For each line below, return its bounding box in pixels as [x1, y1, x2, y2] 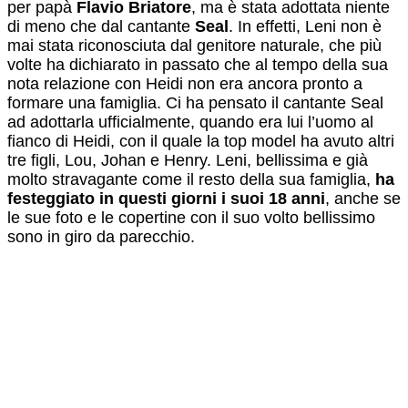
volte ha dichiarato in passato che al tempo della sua [7, 55, 388, 74]
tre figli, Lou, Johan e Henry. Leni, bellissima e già [7, 150, 368, 169]
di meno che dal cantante [7, 16, 195, 36]
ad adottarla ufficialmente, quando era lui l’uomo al [7, 112, 373, 131]
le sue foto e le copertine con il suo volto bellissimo [7, 208, 375, 227]
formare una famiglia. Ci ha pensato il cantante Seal [7, 93, 383, 112]
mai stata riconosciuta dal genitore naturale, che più [7, 36, 382, 55]
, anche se [325, 189, 401, 208]
